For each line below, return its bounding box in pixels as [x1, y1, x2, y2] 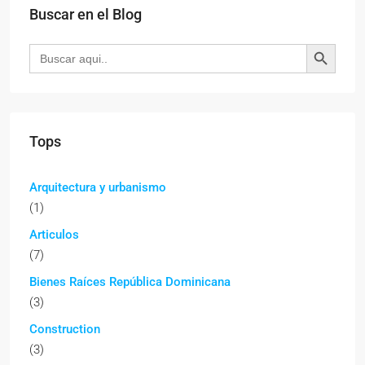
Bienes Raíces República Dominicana [29, 275, 231, 290]
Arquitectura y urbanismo [29, 180, 166, 196]
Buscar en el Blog [29, 6, 142, 24]
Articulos [29, 227, 79, 243]
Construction [29, 322, 100, 337]
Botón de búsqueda [306, 36, 358, 51]
